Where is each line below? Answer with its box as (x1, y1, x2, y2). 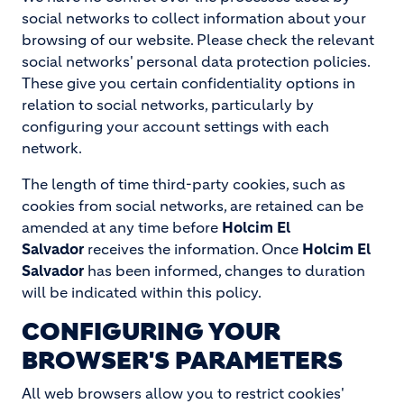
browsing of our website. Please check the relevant (22, 31, 374, 49)
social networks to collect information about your (22, 9, 366, 27)
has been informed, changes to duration (84, 262, 365, 280)
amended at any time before (22, 218, 222, 236)
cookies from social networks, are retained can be (22, 197, 363, 215)
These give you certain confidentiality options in (22, 74, 355, 92)
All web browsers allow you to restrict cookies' (22, 384, 344, 402)
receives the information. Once (84, 240, 302, 258)
